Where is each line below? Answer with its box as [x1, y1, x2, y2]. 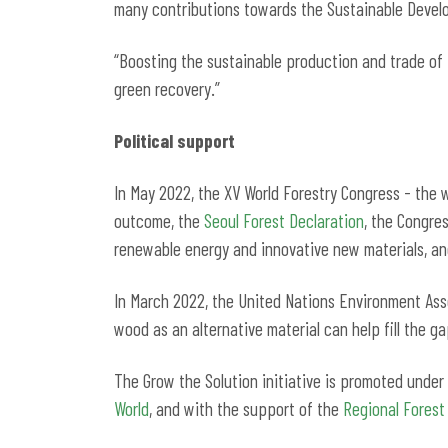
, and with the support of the [149, 396, 343, 420]
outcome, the [114, 208, 204, 232]
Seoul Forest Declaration [204, 208, 364, 232]
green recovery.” [114, 76, 220, 100]
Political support [114, 128, 235, 152]
